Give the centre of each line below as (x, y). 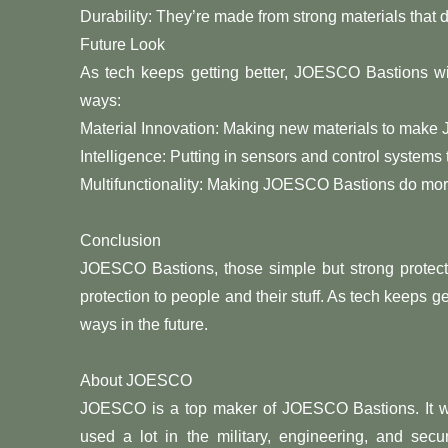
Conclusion (120, 240)
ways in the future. (144, 324)
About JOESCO (136, 380)
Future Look (122, 44)
